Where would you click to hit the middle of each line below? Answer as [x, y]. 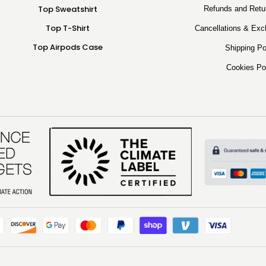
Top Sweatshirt [67, 9]
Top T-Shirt [67, 28]
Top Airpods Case [67, 47]
